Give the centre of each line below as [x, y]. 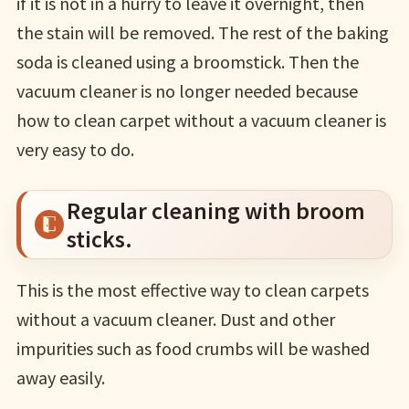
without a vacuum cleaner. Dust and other [175, 320]
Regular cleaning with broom [215, 211]
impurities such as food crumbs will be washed [193, 349]
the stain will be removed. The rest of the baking [202, 33]
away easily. [60, 378]
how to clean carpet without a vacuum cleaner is [201, 121]
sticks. [99, 239]
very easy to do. [75, 150]
